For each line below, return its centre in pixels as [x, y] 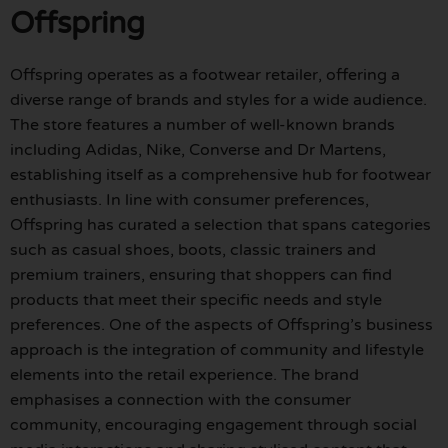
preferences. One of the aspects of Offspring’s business [221, 324]
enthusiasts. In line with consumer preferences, [189, 199]
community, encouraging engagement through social [213, 424]
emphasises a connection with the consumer [180, 399]
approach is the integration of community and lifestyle [217, 349]
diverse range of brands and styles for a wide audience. [218, 99]
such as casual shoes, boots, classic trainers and [193, 249]
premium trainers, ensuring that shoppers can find [201, 274]
